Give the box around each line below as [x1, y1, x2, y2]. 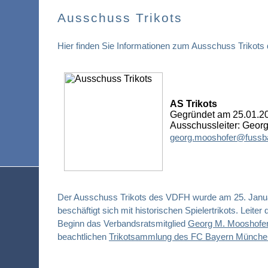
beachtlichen [57, 232, 109, 242]
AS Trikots [170, 99, 217, 109]
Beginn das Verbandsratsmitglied [57, 218, 188, 229]
